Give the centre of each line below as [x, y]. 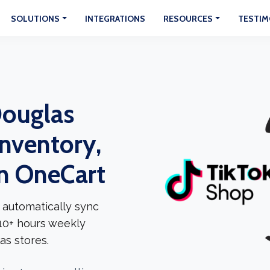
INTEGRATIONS [115, 19]
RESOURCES [188, 19]
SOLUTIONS [36, 19]
